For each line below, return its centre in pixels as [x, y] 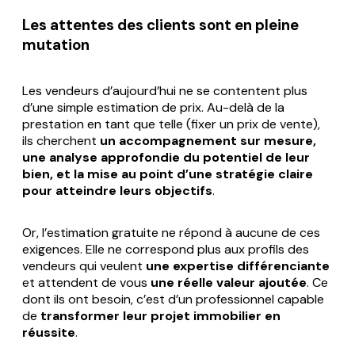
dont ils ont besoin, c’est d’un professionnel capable [173, 299]
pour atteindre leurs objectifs [117, 190]
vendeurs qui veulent [84, 265]
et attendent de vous [86, 282]
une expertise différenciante [238, 265]
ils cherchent [61, 140]
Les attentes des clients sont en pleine [160, 25]
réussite [49, 332]
